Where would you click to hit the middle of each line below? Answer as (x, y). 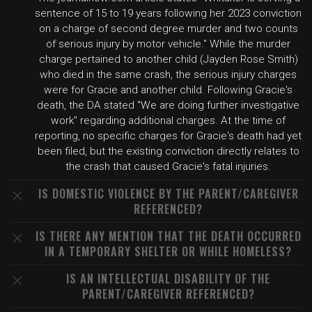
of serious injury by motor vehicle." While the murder (168, 44)
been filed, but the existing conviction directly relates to (168, 151)
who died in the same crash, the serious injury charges (168, 75)
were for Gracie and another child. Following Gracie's (168, 90)
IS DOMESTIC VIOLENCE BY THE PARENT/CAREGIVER (168, 194)
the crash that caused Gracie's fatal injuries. (168, 166)
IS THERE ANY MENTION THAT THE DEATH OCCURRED (168, 236)
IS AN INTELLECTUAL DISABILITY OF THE (168, 279)
